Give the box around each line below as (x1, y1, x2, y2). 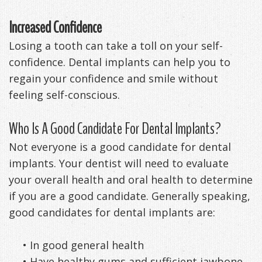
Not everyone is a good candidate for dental (9, 139, 231, 154)
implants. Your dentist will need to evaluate (9, 156, 229, 170)
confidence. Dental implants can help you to (9, 54, 230, 69)
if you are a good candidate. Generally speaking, (9, 188, 250, 203)
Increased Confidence (9, 16, 102, 39)
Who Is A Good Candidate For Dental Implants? (9, 117, 221, 140)
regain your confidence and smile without (9, 71, 218, 85)
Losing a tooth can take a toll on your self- (9, 38, 223, 53)
